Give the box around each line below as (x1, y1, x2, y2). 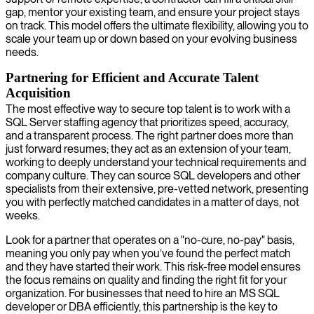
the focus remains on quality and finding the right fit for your (6, 273, 287, 287)
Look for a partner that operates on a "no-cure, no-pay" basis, (6, 233, 294, 247)
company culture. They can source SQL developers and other (6, 168, 300, 182)
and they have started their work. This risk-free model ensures (6, 259, 301, 273)
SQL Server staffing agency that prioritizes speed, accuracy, (6, 115, 289, 129)
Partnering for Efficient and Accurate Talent (6, 69, 259, 85)
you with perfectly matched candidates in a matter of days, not (6, 195, 299, 209)
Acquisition (6, 85, 71, 100)
